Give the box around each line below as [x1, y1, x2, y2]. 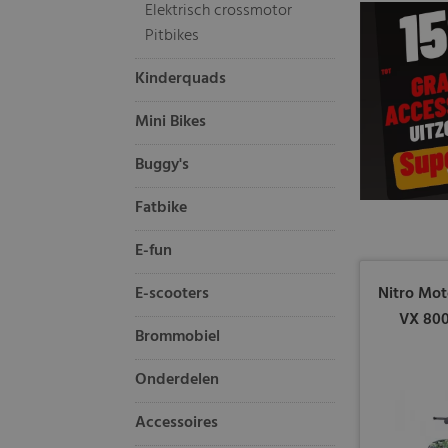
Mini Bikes [135, 109, 207, 135]
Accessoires [135, 410, 219, 436]
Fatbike [135, 195, 188, 221]
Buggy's [135, 152, 190, 178]
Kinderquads [135, 66, 227, 92]
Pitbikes [145, 23, 200, 49]
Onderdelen [135, 367, 220, 393]
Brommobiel [135, 324, 221, 350]
